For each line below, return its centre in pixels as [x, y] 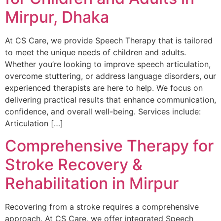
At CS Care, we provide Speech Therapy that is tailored [109, 41]
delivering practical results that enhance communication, [110, 100]
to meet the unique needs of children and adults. [95, 53]
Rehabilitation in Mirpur [92, 183]
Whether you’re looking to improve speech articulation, [108, 64]
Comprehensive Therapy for [109, 146]
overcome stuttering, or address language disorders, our [110, 76]
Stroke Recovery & [74, 164]
